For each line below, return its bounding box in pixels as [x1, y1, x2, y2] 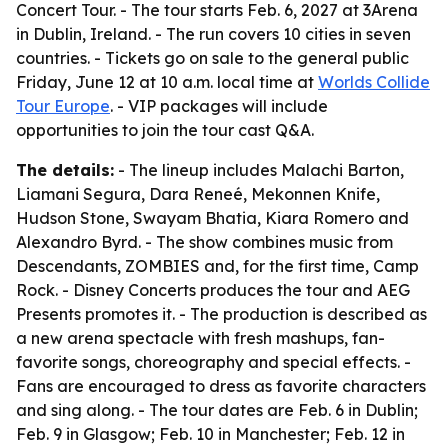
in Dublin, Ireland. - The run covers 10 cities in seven [16, 24, 411, 44]
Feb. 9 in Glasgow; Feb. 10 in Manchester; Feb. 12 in [16, 424, 405, 444]
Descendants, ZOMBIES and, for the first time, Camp [16, 256, 419, 276]
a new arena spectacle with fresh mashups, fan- [16, 328, 385, 348]
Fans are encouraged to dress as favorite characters [16, 376, 426, 396]
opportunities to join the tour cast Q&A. [16, 120, 314, 140]
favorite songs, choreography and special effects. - [16, 352, 411, 372]
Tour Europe [16, 96, 110, 116]
